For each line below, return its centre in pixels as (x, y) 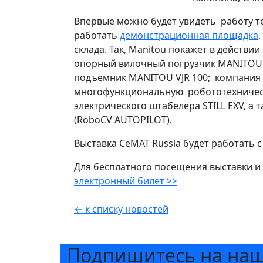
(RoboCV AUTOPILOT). (123, 120)
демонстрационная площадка (189, 35)
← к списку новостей (121, 209)
